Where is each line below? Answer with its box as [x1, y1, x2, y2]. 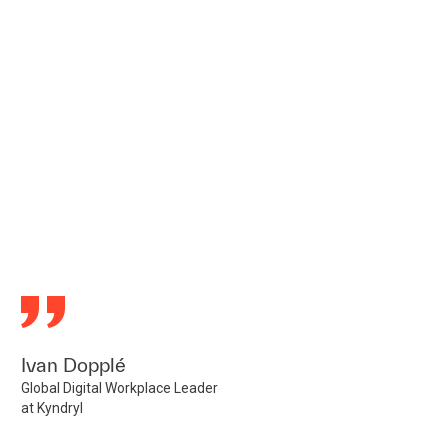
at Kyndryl [21, 400, 84, 416]
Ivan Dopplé [21, 354, 127, 376]
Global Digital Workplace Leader [21, 380, 219, 396]
